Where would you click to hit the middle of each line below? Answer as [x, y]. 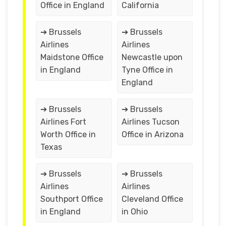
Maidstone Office [72, 57]
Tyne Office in [147, 70]
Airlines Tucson [150, 122]
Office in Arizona [152, 134]
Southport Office [72, 199]
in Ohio [134, 211]
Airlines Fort [63, 122]
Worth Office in [68, 134]
